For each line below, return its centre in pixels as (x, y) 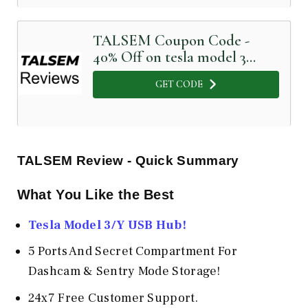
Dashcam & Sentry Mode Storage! (124, 272)
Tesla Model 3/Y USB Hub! (107, 225)
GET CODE (179, 85)
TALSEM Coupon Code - (171, 40)
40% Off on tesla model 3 (169, 56)
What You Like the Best (96, 194)
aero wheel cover (145, 73)
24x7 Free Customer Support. (113, 298)
